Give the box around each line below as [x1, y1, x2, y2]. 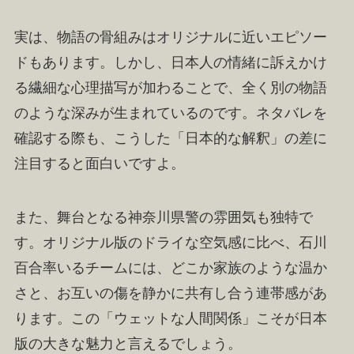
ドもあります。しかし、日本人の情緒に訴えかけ [13, 55, 327, 71]
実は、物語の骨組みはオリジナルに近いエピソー [13, 29, 327, 46]
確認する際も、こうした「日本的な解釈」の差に [13, 130, 327, 147]
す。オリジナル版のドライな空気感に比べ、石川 [13, 235, 327, 251]
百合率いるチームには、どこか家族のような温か [13, 260, 327, 277]
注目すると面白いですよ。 [13, 156, 185, 172]
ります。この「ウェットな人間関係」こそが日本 [13, 311, 327, 327]
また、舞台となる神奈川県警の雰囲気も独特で [13, 209, 313, 226]
